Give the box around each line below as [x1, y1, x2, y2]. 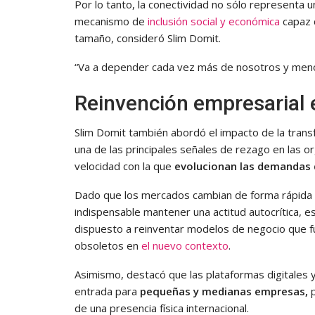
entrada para [75, 283, 140, 298]
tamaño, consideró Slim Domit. [75, 30, 221, 45]
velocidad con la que [75, 158, 174, 173]
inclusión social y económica [148, 13, 280, 28]
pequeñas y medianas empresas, [140, 283, 311, 298]
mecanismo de [75, 13, 148, 28]
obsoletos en [75, 238, 141, 252]
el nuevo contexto [141, 238, 229, 252]
